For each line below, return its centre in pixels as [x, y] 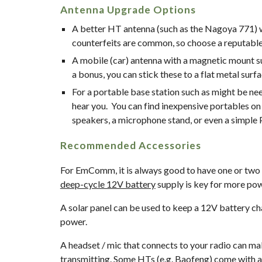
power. [73, 221]
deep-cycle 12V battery [108, 184]
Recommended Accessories [130, 145]
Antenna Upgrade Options [128, 10]
